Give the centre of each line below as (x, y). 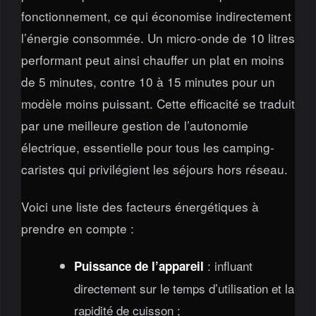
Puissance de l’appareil (139, 266)
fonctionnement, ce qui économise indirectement (156, 16)
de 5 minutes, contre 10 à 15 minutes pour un (148, 81)
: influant (228, 266)
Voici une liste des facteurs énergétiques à (140, 206)
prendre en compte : (77, 228)
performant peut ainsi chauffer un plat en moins (152, 59)
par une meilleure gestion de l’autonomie (134, 125)
